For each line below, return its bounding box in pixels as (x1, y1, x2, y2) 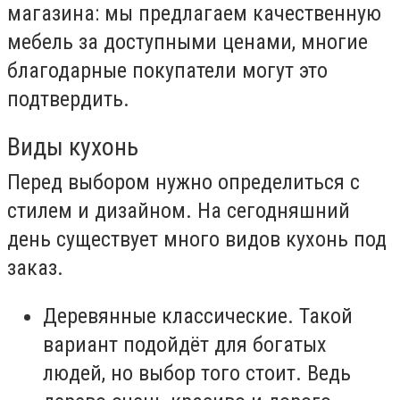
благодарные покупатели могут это (7, 57, 328, 83)
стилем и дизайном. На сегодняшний (7, 198, 350, 224)
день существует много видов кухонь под (7, 227, 387, 253)
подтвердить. (7, 86, 129, 112)
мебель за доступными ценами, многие (7, 29, 368, 54)
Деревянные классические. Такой (43, 303, 353, 329)
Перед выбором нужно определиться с (7, 170, 360, 196)
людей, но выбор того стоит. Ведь (43, 360, 351, 386)
